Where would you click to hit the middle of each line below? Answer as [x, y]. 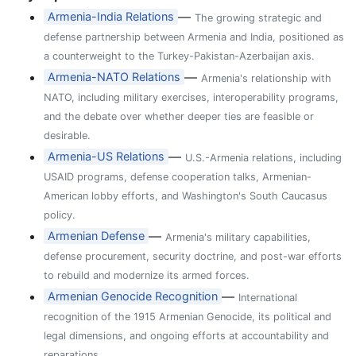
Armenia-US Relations [106, 157]
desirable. [67, 135]
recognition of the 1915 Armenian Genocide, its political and [188, 316]
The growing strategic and [259, 17]
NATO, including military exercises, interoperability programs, [191, 97]
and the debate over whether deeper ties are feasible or [179, 116]
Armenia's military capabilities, [238, 237]
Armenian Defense [97, 236]
